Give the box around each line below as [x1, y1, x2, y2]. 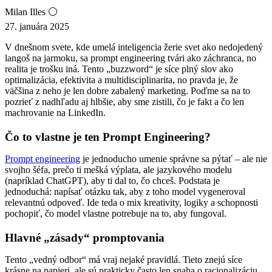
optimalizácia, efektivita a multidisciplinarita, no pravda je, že [5, 74, 238, 85]
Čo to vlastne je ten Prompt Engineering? [5, 130, 211, 143]
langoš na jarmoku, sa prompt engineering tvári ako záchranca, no [5, 52, 256, 63]
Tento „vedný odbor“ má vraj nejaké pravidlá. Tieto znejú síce [5, 254, 242, 265]
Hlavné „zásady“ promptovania [5, 231, 165, 244]
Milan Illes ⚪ [5, 6, 58, 17]
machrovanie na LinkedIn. [5, 107, 106, 118]
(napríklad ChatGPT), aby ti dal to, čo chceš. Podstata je [5, 175, 220, 186]
